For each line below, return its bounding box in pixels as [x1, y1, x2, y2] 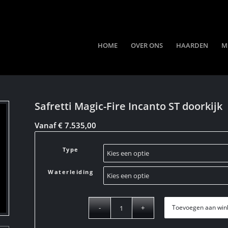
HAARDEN [176, 41, 209, 50]
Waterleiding [48, 168, 94, 176]
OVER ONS [131, 41, 163, 50]
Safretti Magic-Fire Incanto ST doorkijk [35, 99, 223, 113]
